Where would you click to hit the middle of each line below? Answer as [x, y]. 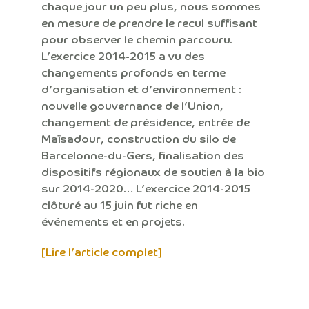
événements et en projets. [113, 221]
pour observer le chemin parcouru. [137, 39]
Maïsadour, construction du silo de [139, 138]
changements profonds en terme [133, 72]
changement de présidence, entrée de [146, 122]
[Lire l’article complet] [102, 251]
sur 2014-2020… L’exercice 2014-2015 [146, 188]
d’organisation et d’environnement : [141, 89]
